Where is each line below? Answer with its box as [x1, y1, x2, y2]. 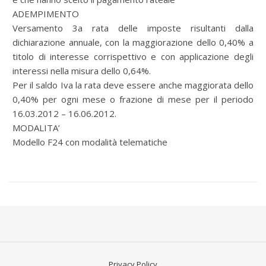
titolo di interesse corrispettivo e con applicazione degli [12, 50, 254, 62]
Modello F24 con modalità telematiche [12, 136, 167, 148]
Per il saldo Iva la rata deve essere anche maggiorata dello [12, 79, 254, 91]
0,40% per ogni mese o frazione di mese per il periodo [12, 93, 254, 105]
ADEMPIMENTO [12, 8, 79, 20]
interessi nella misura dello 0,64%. [12, 65, 151, 77]
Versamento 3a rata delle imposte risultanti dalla [12, 22, 254, 34]
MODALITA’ [12, 122, 60, 134]
